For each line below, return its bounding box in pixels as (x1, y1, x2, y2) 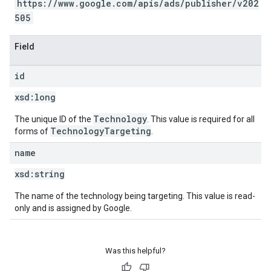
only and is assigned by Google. (15, 203, 132, 213)
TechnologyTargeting (50, 125, 151, 137)
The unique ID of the (15, 114, 93, 124)
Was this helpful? (105, 246, 166, 255)
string (34, 168, 65, 180)
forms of (15, 126, 50, 136)
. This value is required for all (147, 114, 255, 124)
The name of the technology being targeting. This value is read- (15, 191, 255, 201)
